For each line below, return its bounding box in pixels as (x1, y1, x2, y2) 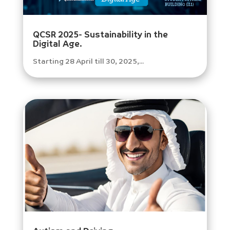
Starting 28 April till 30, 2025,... (32, 58, 144, 66)
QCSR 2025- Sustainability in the (32, 31, 168, 40)
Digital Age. (32, 41, 82, 49)
